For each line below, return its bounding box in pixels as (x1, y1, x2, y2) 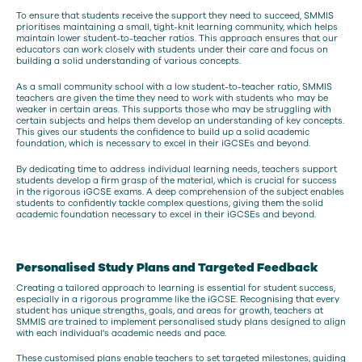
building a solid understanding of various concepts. (16, 55, 241, 68)
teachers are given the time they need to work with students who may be (16, 92, 328, 105)
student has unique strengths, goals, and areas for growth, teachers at (16, 304, 323, 317)
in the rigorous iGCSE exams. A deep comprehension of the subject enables (16, 185, 344, 198)
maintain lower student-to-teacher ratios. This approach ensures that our (16, 32, 338, 45)
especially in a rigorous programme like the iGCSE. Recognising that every (16, 293, 339, 305)
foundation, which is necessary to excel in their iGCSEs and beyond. (16, 137, 313, 150)
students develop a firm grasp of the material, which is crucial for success (16, 174, 337, 187)
